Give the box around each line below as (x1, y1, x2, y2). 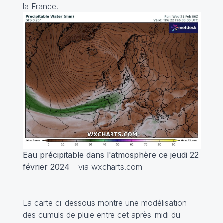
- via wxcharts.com (69, 161, 142, 172)
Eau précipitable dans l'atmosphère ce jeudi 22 (22, 149, 199, 160)
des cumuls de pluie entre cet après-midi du (22, 209, 180, 220)
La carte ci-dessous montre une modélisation (22, 197, 187, 208)
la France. (22, 1, 58, 12)
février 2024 (22, 161, 70, 172)
